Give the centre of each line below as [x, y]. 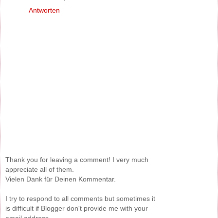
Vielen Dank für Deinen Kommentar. [61, 179]
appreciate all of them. [40, 170]
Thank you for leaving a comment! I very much [77, 160]
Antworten [44, 10]
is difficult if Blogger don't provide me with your [77, 209]
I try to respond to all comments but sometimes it [80, 199]
